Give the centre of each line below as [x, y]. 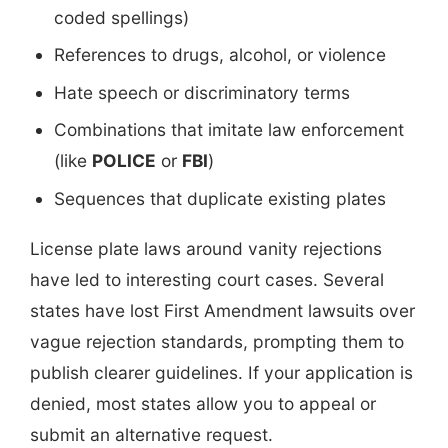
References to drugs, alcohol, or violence [220, 55]
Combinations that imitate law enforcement [229, 130]
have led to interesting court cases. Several [207, 279]
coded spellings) [121, 18]
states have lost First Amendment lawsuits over [222, 310]
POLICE [124, 161]
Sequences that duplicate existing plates [220, 198]
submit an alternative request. [151, 434]
